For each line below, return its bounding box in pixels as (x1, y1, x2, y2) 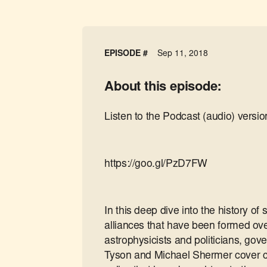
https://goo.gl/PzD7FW (104, 159, 207, 170)
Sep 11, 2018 (157, 50, 209, 59)
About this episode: (104, 81, 222, 95)
